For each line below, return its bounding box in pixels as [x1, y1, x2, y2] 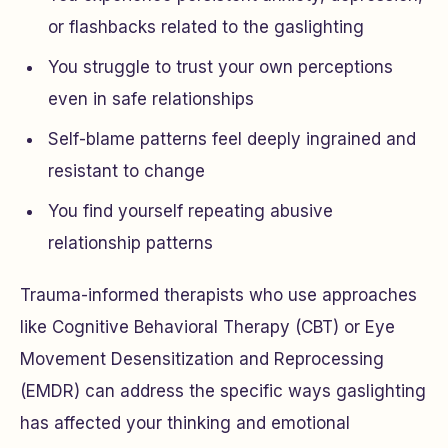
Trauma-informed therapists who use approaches [20, 285, 417, 305]
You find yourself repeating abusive [48, 201, 333, 221]
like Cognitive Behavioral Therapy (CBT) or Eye [20, 317, 395, 337]
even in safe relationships [48, 89, 254, 109]
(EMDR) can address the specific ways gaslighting [20, 381, 426, 401]
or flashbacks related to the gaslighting [48, 17, 364, 37]
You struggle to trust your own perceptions [48, 57, 393, 77]
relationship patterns [48, 233, 213, 253]
